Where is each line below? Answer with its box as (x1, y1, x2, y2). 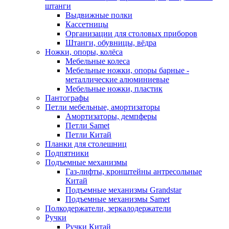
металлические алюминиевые (65, 75, 169, 84)
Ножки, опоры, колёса (45, 48, 123, 57)
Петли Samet (65, 121, 109, 130)
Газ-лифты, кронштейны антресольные (65, 167, 202, 176)
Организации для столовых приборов (65, 29, 197, 38)
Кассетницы (65, 20, 108, 29)
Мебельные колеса (65, 57, 130, 66)
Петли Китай (65, 130, 111, 140)
